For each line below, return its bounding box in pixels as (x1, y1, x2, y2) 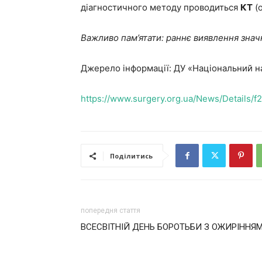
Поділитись (110, 151, 153, 160)
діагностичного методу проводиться (81, 2, 240, 13)
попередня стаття (81, 206, 140, 215)
